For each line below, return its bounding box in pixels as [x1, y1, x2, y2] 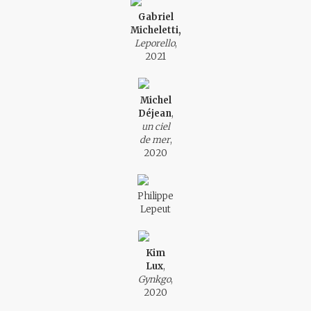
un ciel [141, 120, 170, 133]
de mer [139, 133, 170, 146]
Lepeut [140, 203, 171, 215]
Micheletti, [130, 24, 181, 36]
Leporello [134, 37, 175, 49]
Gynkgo [138, 273, 171, 285]
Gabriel [137, 11, 174, 23]
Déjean [137, 107, 171, 119]
